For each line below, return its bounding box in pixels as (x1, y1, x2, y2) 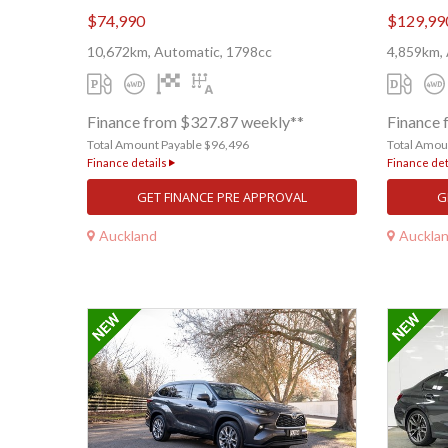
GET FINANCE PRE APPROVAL (137, 188, 307, 207)
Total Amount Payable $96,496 (87, 137, 249, 153)
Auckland (99, 226, 157, 244)
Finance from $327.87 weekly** (87, 112, 304, 132)
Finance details (87, 156, 169, 170)
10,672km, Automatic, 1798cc (87, 43, 272, 61)
